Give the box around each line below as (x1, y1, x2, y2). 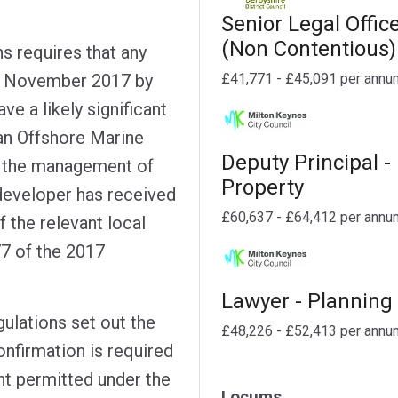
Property (221, 174, 304, 200)
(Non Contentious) (221, 36, 396, 61)
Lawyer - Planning (221, 288, 393, 314)
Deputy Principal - (221, 149, 391, 175)
